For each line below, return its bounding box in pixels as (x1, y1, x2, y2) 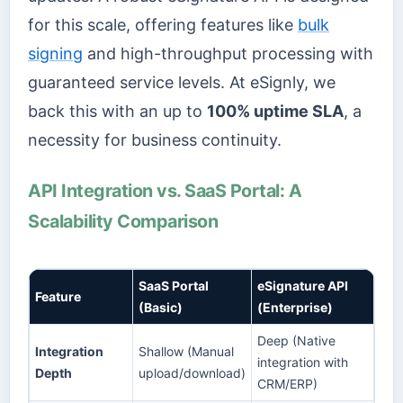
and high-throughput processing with (83, 44, 373, 64)
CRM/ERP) (257, 375, 318, 391)
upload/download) (139, 364, 246, 381)
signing (28, 44, 83, 64)
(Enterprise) (257, 299, 333, 315)
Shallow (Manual (139, 343, 234, 359)
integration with (257, 354, 348, 370)
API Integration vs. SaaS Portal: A (28, 179, 302, 201)
